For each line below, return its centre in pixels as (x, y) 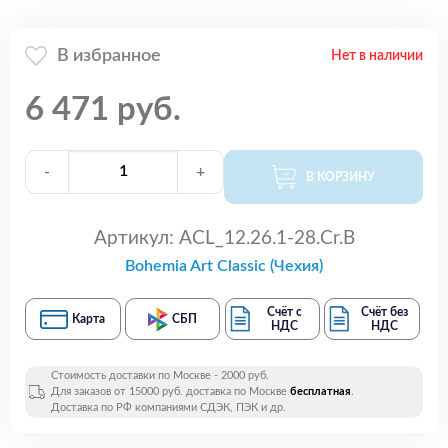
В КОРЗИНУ (340, 176)
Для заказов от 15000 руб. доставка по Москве (170, 392)
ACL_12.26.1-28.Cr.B (264, 239)
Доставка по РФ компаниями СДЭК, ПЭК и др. (168, 408)
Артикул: (133, 239)
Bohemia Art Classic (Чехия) (224, 266)
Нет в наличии (377, 55)
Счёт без (384, 312)
